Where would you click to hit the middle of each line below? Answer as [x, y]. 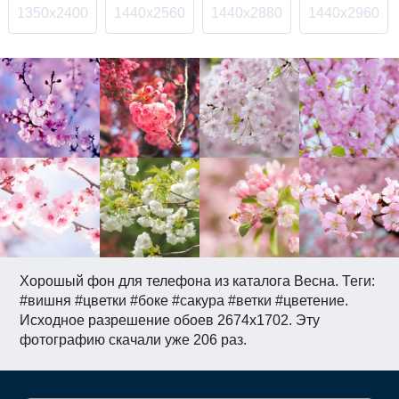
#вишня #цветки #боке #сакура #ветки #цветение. [184, 301]
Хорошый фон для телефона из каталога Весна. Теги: [198, 281]
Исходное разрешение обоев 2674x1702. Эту [170, 321]
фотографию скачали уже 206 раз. [134, 340]
